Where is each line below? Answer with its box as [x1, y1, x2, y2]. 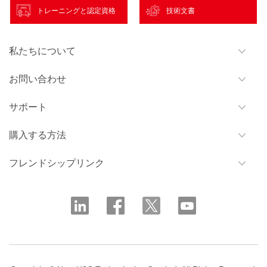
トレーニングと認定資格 [36, 6, 116, 15]
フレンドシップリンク [9, 158, 104, 169]
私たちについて [9, 46, 76, 57]
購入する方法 [9, 130, 66, 141]
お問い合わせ [9, 74, 66, 85]
